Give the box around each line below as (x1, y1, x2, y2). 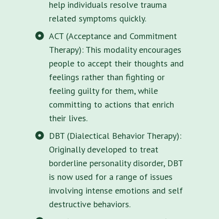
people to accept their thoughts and (49, 57, 184, 69)
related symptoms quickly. (49, 12, 146, 24)
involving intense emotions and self (49, 184, 183, 196)
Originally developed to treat (49, 143, 158, 155)
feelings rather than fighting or (49, 71, 165, 83)
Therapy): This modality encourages (49, 44, 181, 55)
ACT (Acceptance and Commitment (49, 30, 177, 42)
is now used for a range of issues (49, 171, 173, 182)
